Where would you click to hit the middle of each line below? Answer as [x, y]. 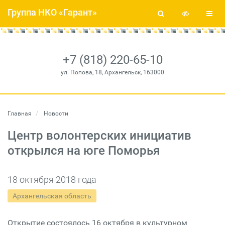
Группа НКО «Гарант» [52, 12]
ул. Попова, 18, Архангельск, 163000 [113, 72]
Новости [55, 114]
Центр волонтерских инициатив [99, 136]
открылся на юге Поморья [84, 151]
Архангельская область [52, 196]
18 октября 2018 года [52, 180]
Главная [20, 114]
